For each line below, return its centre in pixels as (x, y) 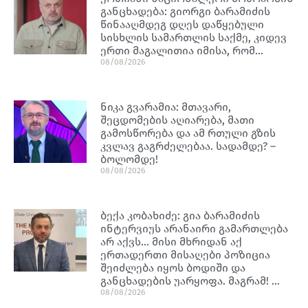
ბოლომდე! (130, 159)
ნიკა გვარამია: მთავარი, (166, 107)
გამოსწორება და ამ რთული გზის (188, 133)
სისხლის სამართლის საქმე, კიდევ (194, 37)
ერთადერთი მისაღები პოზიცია (186, 254)
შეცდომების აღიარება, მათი (178, 120)
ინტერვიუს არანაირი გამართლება (195, 228)
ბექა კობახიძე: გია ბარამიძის (180, 215)
